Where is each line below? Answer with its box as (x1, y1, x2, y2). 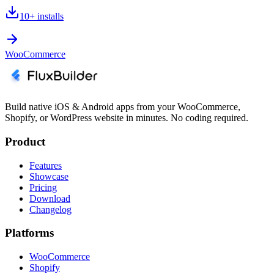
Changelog (29, 204, 72, 215)
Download (29, 193, 70, 204)
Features (29, 160, 62, 171)
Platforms (5, 226, 54, 240)
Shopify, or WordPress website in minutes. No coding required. (5, 113, 248, 124)
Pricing (29, 182, 57, 193)
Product (5, 135, 45, 148)
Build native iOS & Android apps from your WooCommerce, (5, 102, 240, 113)
